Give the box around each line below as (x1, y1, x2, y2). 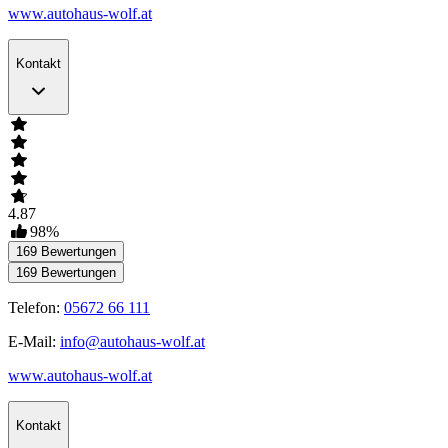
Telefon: (8, 299, 64, 317)
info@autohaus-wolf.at (60, 333, 205, 351)
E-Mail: (8, 333, 60, 351)
